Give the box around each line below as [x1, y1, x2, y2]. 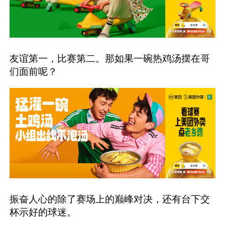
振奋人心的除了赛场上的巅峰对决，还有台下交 [10, 192, 210, 205]
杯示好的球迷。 [10, 205, 77, 218]
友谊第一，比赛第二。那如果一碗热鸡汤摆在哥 [10, 52, 210, 64]
